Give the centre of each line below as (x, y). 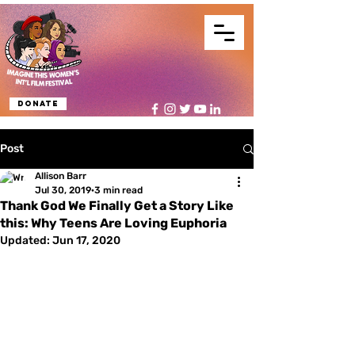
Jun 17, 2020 (86, 240)
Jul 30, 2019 (63, 190)
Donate (38, 103)
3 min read (118, 190)
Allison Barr (61, 176)
